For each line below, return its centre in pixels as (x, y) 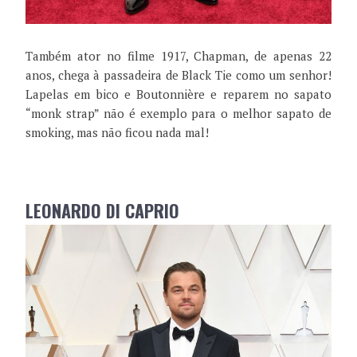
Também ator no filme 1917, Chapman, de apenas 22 (178, 56)
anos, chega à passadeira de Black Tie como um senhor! (178, 75)
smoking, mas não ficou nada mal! (117, 133)
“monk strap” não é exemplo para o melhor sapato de (178, 114)
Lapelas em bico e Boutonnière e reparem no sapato (178, 94)
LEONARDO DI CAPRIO (102, 211)
